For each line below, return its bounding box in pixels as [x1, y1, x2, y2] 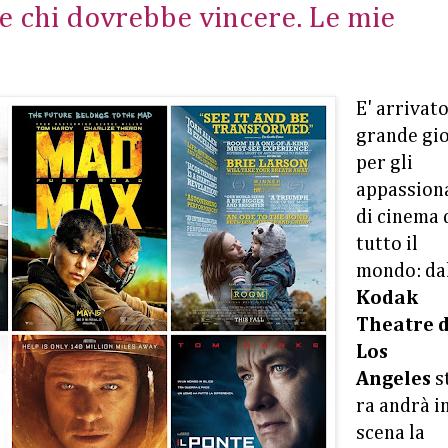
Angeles [355, 370, 431, 390]
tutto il [355, 235, 418, 255]
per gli [355, 154, 413, 174]
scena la [355, 424, 425, 444]
